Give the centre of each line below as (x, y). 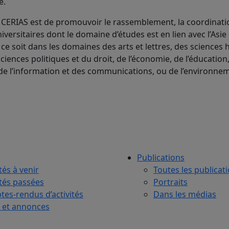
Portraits (170, 182)
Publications (161, 157)
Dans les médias (185, 194)
